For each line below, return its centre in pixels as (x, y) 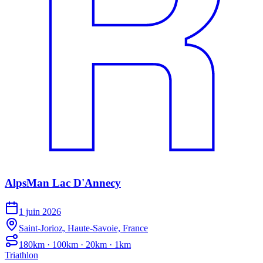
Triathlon (21, 255)
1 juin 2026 (40, 212)
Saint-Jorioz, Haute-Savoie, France (83, 228)
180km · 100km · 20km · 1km (75, 245)
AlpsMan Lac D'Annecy (63, 183)
